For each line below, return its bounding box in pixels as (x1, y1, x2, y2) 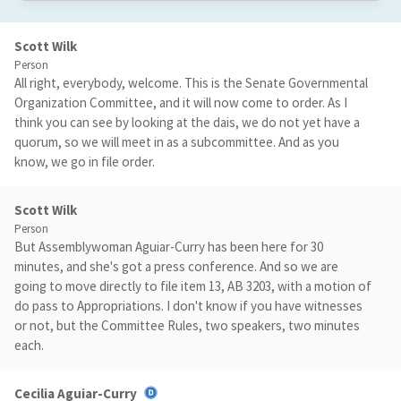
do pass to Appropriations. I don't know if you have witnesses (14, 297, 363, 314)
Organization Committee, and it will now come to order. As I (14, 94, 347, 111)
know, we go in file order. (14, 153, 155, 170)
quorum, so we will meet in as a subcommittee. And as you (14, 133, 339, 150)
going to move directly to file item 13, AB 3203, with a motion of (14, 277, 371, 294)
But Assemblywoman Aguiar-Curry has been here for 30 (14, 238, 323, 255)
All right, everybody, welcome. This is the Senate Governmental (14, 74, 368, 91)
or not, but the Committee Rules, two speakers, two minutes (14, 317, 360, 334)
